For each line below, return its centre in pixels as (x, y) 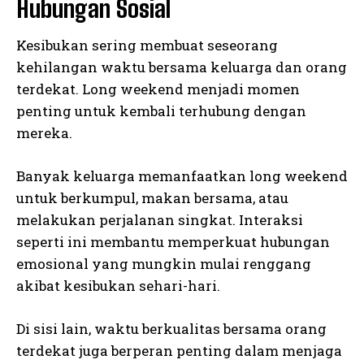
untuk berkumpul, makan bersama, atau (152, 198)
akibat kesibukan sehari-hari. (118, 286)
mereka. (44, 133)
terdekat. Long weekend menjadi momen (158, 89)
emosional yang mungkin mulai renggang (164, 264)
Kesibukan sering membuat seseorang (147, 45)
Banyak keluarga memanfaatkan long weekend (182, 176)
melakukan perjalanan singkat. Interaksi (160, 220)
